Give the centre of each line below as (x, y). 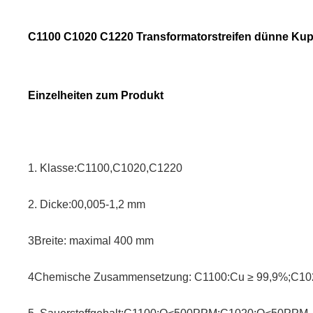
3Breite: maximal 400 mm (91, 241)
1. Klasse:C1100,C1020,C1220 (105, 168)
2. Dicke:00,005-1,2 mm (87, 205)
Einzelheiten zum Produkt (96, 96)
